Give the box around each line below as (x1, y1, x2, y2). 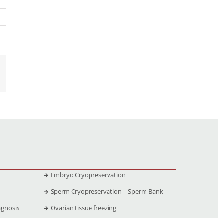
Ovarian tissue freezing (50, 203, 116, 212)
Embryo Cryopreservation (50, 170, 126, 179)
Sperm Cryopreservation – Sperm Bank (50, 186, 163, 196)
